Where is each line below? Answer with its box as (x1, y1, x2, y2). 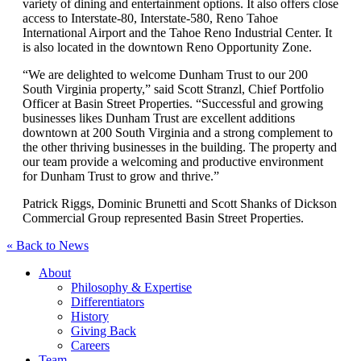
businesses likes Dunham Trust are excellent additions (23, 110, 295, 125)
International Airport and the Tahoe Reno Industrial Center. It (23, 25, 332, 39)
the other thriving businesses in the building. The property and (23, 139, 337, 154)
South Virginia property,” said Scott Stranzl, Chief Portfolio (23, 81, 324, 96)
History (71, 309, 109, 323)
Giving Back (71, 323, 136, 338)
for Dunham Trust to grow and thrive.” (23, 168, 219, 183)
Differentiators (71, 294, 144, 309)
